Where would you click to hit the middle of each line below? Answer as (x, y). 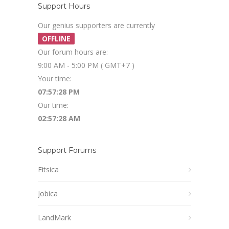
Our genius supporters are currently (96, 25)
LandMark (54, 217)
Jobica (48, 193)
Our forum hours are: (73, 52)
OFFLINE (56, 39)
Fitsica (48, 169)
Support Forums (67, 150)
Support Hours (64, 6)
